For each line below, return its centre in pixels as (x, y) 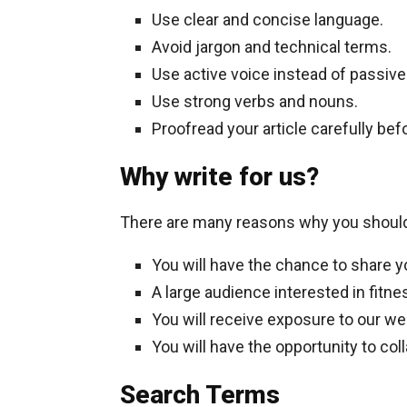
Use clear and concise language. (268, 20)
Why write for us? (219, 177)
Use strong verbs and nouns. (255, 101)
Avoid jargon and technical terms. (272, 47)
